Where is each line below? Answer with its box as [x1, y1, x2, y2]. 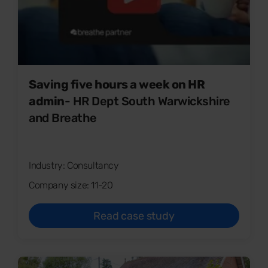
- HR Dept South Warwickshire [64, 93, 230, 108]
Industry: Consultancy [29, 159, 119, 171]
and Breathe [29, 110, 97, 125]
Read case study [93, 209, 175, 223]
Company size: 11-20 [29, 179, 113, 191]
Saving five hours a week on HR [29, 77, 205, 92]
